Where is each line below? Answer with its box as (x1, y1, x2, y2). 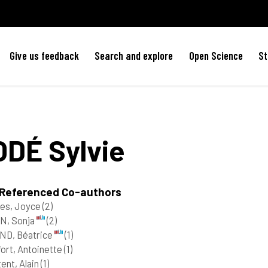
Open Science (188, 49, 243, 63)
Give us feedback (10, 49, 80, 63)
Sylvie (42, 132, 125, 167)
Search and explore (95, 49, 173, 63)
